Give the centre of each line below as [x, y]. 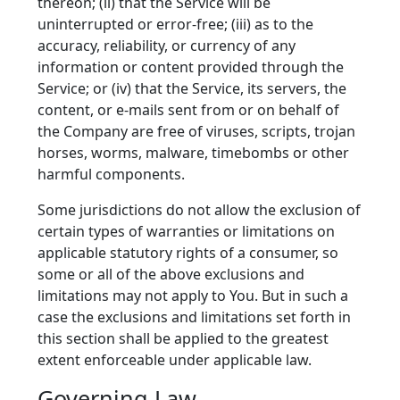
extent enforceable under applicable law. [175, 360]
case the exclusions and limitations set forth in [194, 317]
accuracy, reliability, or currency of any [167, 46]
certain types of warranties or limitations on [186, 231]
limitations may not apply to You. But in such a [193, 296]
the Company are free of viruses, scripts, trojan [196, 131]
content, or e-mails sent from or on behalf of [188, 110]
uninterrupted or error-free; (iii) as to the [175, 24]
